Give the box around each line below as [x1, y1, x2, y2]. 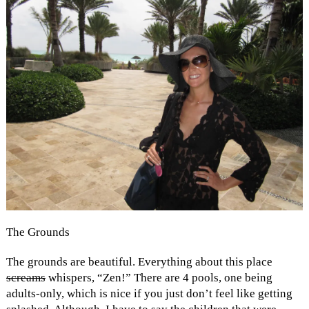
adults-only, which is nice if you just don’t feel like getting [6, 287, 292, 301]
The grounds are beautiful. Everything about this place [6, 255, 272, 269]
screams [6, 271, 46, 285]
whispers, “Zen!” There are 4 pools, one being [45, 271, 272, 285]
